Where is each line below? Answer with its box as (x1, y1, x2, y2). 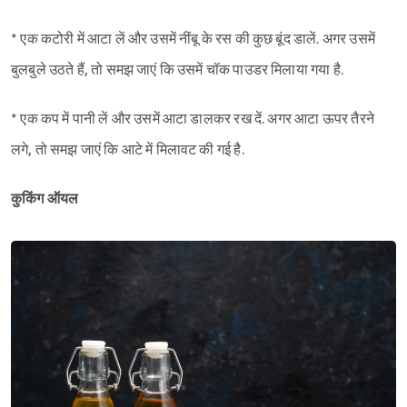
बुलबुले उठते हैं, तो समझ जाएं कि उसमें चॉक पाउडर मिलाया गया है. (11, 62, 343, 80)
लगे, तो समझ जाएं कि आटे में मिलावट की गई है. (11, 142, 244, 160)
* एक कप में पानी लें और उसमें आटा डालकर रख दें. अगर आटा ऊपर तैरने (11, 111, 374, 129)
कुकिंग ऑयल (11, 191, 79, 209)
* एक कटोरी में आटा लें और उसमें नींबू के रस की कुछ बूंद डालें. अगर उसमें (11, 31, 375, 49)
